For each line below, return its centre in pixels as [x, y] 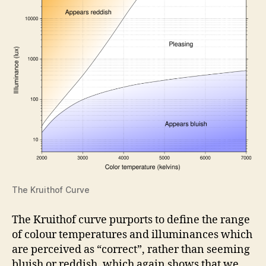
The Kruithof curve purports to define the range [131, 220]
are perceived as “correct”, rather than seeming [131, 249]
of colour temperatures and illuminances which [132, 235]
